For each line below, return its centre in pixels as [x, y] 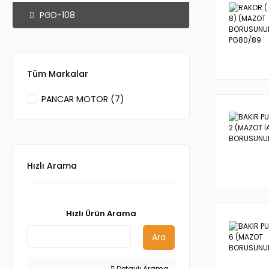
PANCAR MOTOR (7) [83, 99]
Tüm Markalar [58, 74]
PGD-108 [57, 15]
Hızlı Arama [52, 166]
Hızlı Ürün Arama [101, 213]
